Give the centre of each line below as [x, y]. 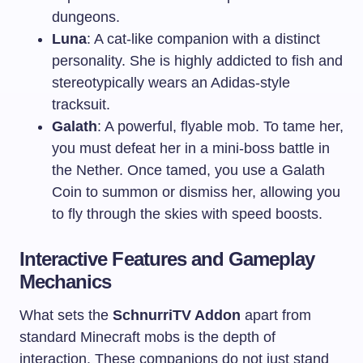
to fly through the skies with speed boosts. [187, 214]
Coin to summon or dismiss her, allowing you [196, 192]
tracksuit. [81, 104]
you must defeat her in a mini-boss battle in [191, 148]
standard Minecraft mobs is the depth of [147, 337]
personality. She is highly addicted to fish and [197, 60]
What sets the [66, 315]
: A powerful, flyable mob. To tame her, [220, 126]
